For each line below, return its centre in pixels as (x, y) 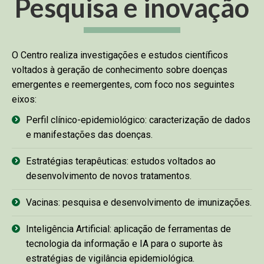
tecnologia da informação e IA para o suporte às (124, 244)
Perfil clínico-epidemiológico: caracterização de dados (138, 120)
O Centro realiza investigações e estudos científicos (120, 55)
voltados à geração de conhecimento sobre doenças (120, 70)
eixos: (24, 100)
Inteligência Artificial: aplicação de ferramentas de (128, 229)
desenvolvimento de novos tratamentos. (109, 176)
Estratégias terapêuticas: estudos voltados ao (121, 161)
